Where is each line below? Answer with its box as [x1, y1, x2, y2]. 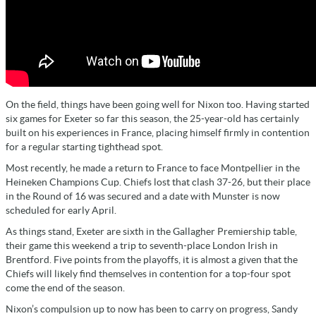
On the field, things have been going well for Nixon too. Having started [6, 99, 310, 111]
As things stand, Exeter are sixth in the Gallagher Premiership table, [6, 226, 297, 238]
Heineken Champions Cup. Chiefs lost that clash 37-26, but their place [6, 176, 310, 188]
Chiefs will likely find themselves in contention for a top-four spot [6, 268, 291, 280]
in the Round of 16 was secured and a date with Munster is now [6, 190, 280, 202]
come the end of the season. [6, 282, 127, 294]
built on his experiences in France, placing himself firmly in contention [6, 127, 310, 139]
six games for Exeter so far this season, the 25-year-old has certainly [6, 113, 299, 125]
